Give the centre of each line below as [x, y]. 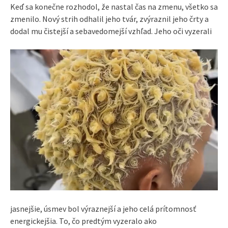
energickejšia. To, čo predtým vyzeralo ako [83, 221]
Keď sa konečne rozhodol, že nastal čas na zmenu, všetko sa [114, 6]
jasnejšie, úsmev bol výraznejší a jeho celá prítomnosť [103, 208]
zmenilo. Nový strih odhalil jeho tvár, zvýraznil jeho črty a [109, 19]
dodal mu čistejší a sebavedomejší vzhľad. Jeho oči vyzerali [111, 31]
